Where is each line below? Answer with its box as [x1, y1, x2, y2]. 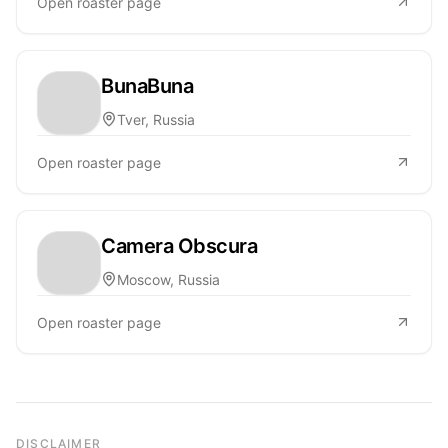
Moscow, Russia [117, 270, 220, 288]
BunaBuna [101, 73, 193, 98]
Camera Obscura [101, 233, 257, 258]
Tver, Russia [117, 110, 195, 128]
